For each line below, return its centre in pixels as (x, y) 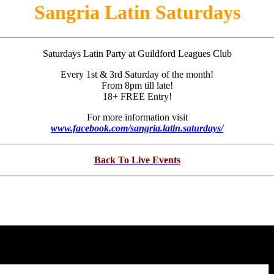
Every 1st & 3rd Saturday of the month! (137, 74)
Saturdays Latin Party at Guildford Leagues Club (137, 53)
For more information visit (137, 117)
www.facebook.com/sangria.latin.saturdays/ (137, 128)
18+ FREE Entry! (137, 96)
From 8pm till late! (137, 85)
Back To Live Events (137, 160)
